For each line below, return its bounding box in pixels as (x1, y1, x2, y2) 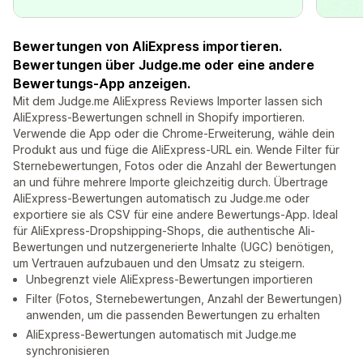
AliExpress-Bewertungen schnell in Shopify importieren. (13, 110, 305, 125)
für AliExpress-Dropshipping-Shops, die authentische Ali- (13, 224, 315, 238)
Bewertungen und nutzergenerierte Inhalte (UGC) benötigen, (13, 240, 334, 254)
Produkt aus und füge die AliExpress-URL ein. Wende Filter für (13, 143, 340, 157)
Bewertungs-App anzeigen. (13, 75, 190, 92)
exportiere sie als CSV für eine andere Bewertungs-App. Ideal (13, 207, 338, 222)
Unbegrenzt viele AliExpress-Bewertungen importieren (26, 272, 313, 287)
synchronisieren (26, 344, 109, 358)
